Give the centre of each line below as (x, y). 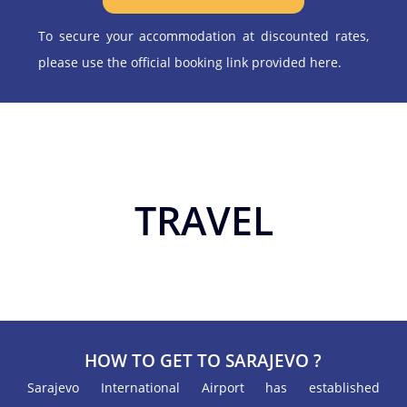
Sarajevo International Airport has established (203, 388)
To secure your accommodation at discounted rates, (203, 36)
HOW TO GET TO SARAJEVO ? (203, 361)
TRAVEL (203, 221)
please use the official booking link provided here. (190, 63)
